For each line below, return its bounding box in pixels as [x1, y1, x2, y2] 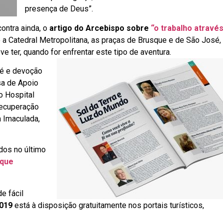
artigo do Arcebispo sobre [49, 23, 151, 33]
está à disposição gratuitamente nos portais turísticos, [12, 201, 204, 211]
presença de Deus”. [25, 4, 93, 14]
